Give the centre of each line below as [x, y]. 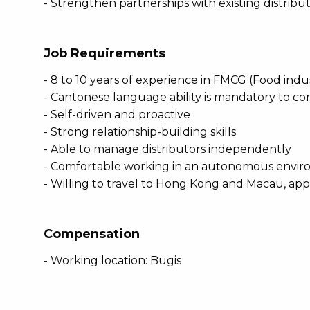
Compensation [92, 234]
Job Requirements [104, 53]
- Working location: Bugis [112, 261]
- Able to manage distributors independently [167, 149]
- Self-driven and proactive [117, 115]
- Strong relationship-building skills [140, 132]
